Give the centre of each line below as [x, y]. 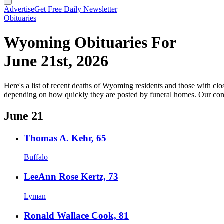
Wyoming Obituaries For [90, 43]
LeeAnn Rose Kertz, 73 [71, 177]
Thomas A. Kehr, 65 [65, 138]
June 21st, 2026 [56, 61]
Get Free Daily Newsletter [76, 9]
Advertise [19, 9]
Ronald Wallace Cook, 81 [76, 215]
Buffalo [36, 157]
